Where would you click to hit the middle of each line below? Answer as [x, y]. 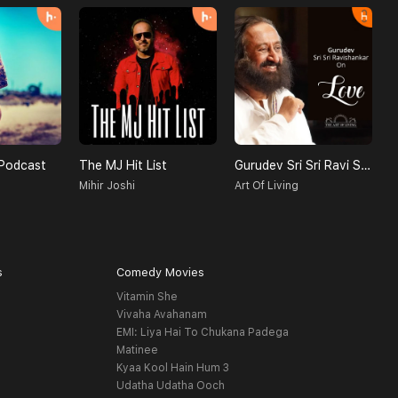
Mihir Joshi [107, 186]
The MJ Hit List [123, 166]
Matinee [137, 350]
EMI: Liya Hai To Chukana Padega [202, 333]
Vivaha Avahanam [161, 315]
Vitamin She [147, 297]
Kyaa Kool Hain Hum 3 [172, 368]
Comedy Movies [160, 273]
